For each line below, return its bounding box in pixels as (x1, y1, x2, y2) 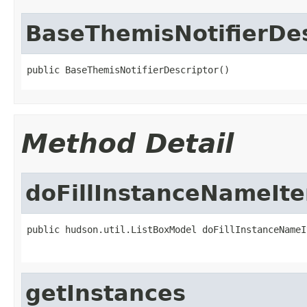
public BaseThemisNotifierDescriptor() (27, 64, 230, 75)
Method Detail (21, 127, 234, 159)
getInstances (25, 280, 186, 306)
